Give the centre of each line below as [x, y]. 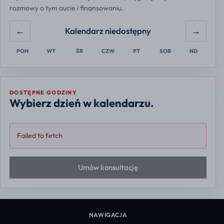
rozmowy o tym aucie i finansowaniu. [66, 8]
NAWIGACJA [108, 214]
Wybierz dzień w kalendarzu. [82, 103]
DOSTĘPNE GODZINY [43, 92]
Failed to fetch [40, 135]
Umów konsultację [108, 167]
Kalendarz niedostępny [108, 30]
